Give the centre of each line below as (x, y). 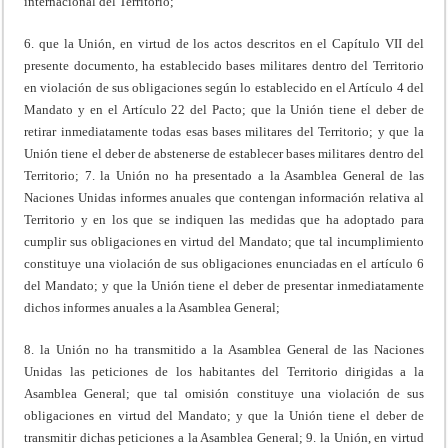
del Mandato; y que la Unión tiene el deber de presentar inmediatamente (224, 285)
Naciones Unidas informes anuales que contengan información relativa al (224, 197)
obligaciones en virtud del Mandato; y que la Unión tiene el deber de (224, 415)
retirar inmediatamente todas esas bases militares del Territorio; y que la (224, 131)
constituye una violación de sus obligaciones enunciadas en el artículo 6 (224, 263)
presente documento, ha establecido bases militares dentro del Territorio (224, 65)
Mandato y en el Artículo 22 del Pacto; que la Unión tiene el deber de (224, 109)
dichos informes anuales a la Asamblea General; (152, 307)
